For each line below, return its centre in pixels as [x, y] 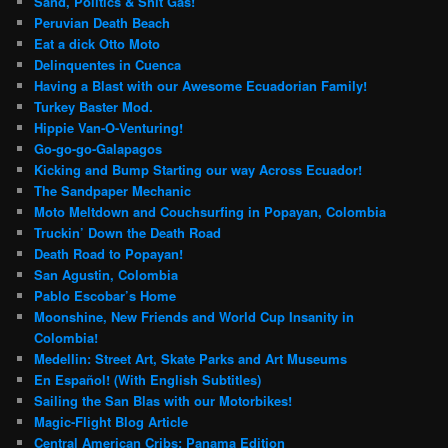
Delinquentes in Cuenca [108, 64]
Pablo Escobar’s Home [105, 295]
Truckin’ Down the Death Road [128, 232]
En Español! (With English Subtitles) [148, 379]
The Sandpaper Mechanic [113, 190]
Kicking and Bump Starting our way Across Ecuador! [198, 169]
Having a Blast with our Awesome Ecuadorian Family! [201, 85]
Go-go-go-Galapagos [98, 148]
